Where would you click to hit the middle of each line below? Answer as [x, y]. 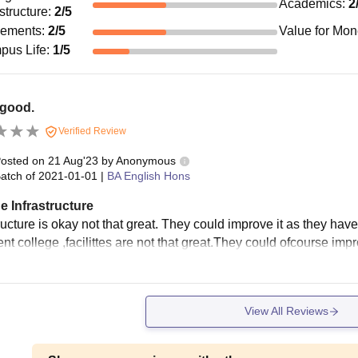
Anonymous [145, 160]
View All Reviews [286, 311]
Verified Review [91, 131]
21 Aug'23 [73, 160]
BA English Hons [148, 175]
